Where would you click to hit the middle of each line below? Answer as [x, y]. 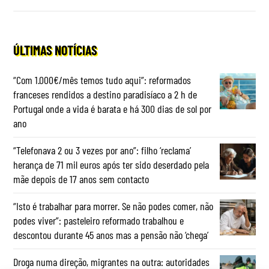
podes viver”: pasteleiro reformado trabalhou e [99, 221]
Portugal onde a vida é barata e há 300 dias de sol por [113, 109]
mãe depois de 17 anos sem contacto [81, 179]
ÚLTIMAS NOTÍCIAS [56, 50]
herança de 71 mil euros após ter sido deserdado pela [111, 165]
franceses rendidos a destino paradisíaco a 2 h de [105, 95]
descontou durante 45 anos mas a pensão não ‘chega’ [111, 235]
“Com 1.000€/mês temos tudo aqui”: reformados [102, 80]
